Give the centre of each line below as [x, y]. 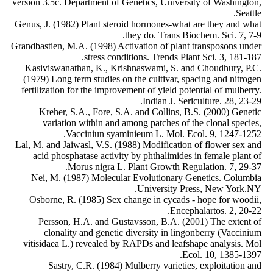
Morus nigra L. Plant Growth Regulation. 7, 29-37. [165, 167]
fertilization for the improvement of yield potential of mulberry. [141, 90]
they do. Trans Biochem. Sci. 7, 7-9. [193, 35]
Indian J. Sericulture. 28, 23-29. [202, 101]
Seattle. [249, 13]
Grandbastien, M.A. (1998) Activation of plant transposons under [136, 46]
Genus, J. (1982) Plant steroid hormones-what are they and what [138, 24]
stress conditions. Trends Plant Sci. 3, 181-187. [173, 57]
